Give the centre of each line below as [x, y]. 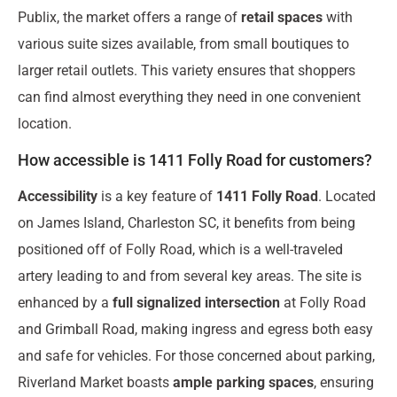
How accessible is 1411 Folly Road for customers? [195, 160]
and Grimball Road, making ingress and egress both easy [195, 329]
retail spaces [282, 18]
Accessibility [58, 196]
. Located [347, 196]
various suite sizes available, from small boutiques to [183, 44]
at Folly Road [323, 302]
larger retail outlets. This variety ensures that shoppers [187, 71]
